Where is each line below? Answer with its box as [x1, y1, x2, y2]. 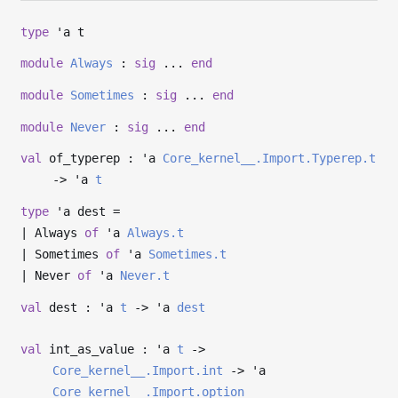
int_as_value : [42, 341, 156, 356]
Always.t [127, 225, 185, 240]
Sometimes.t [148, 246, 227, 261]
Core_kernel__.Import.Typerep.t [163, 151, 377, 166]
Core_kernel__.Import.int [52, 362, 224, 378]
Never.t [120, 267, 171, 283]
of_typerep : [42, 151, 142, 166]
